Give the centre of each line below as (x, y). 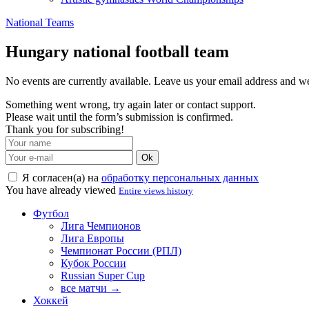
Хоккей (51, 300)
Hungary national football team (117, 51)
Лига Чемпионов (101, 226)
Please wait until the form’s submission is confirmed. (119, 117)
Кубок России (93, 263)
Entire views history (156, 190)
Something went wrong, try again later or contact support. (131, 104)
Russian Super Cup (103, 275)
